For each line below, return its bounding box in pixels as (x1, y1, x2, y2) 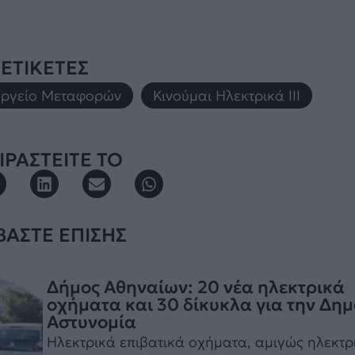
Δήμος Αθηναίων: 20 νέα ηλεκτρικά (46, 276, 345, 298)
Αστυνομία (46, 311, 136, 333)
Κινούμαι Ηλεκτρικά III (153, 86, 300, 105)
